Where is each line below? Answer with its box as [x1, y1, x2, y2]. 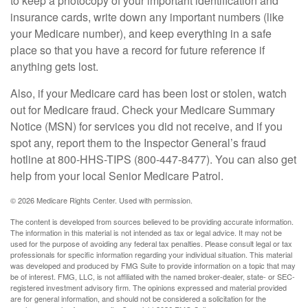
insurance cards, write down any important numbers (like [10, 9, 284, 25]
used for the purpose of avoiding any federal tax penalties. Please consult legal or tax [10, 238, 292, 249]
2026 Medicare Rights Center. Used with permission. [18, 195, 192, 206]
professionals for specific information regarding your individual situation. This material [10, 249, 292, 260]
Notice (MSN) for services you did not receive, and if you [10, 118, 283, 134]
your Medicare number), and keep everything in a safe [10, 25, 272, 41]
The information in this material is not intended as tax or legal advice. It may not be [10, 227, 282, 238]
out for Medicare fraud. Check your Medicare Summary [10, 102, 275, 118]
